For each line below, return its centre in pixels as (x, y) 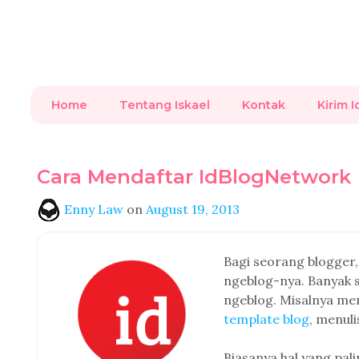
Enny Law (94, 209)
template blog (266, 319)
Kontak (264, 105)
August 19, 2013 (193, 209)
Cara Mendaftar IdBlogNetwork (194, 177)
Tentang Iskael (165, 105)
